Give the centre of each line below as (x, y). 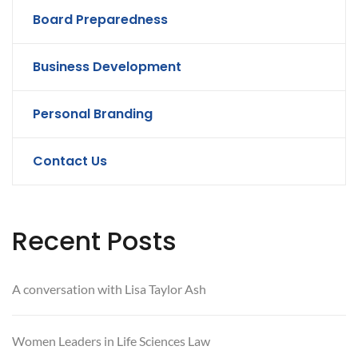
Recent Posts (94, 241)
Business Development (107, 67)
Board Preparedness (100, 20)
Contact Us (70, 161)
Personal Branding (93, 114)
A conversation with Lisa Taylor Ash (109, 289)
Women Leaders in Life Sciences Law (111, 341)
